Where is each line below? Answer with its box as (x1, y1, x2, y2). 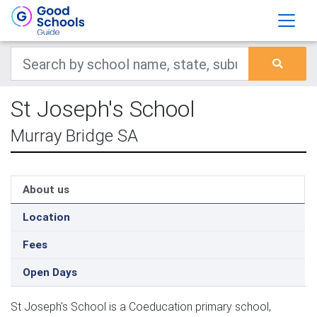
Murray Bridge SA (11, 125, 138, 146)
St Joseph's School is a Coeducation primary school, (11, 299, 271, 313)
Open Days (23, 265, 77, 279)
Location (23, 210, 70, 224)
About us (23, 183, 69, 196)
